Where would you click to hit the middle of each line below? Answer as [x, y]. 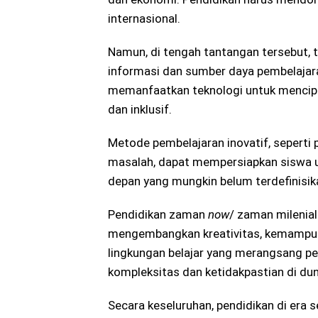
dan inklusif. [140, 110]
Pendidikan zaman [158, 215]
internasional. [144, 19]
